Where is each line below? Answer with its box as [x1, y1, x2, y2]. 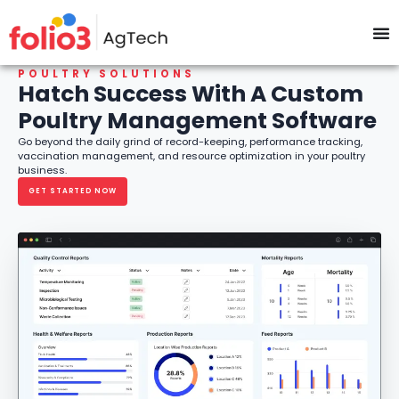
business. [18, 163, 69, 177]
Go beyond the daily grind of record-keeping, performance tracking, [18, 134, 362, 149]
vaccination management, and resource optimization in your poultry [18, 149, 365, 163]
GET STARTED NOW [28, 186, 117, 196]
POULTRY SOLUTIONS [18, 67, 195, 81]
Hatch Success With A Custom [18, 78, 363, 110]
